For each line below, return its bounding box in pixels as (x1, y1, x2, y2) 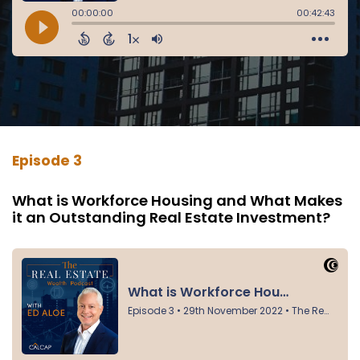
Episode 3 (12, 150, 82, 170)
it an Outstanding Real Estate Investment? (12, 207, 330, 227)
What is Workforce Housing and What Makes (12, 190, 342, 211)
